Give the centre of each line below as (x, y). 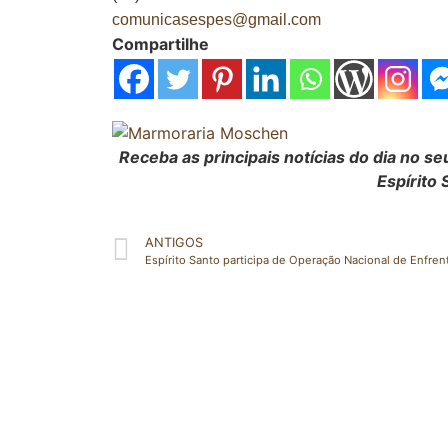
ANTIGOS (174, 242)
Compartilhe (160, 44)
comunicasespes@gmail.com (216, 20)
